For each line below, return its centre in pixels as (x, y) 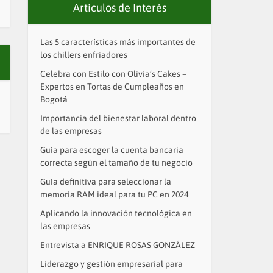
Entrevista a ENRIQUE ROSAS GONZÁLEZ (118, 245)
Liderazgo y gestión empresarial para (112, 264)
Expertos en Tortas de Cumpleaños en (112, 87)
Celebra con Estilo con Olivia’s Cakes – (113, 74)
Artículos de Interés (119, 8)
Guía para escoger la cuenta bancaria (112, 150)
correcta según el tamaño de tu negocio (116, 163)
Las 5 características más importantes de (118, 42)
